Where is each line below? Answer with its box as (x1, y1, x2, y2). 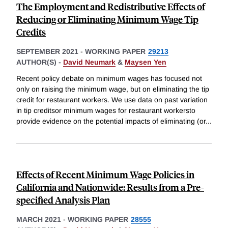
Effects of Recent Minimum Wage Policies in (16, 168, 194, 181)
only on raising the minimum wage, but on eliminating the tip (16, 85, 209, 94)
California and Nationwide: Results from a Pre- (16, 181, 204, 194)
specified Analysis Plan (16, 193, 110, 207)
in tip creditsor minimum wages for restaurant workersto (16, 106, 195, 115)
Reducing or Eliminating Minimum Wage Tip (16, 13, 198, 26)
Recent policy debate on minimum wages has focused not (16, 74, 202, 83)
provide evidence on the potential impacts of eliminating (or (16, 117, 206, 126)
